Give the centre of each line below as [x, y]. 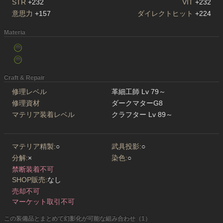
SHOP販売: [30, 180]
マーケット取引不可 [43, 202]
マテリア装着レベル [43, 115]
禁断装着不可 [33, 169]
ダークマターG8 [137, 103]
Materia [15, 33]
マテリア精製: [34, 147]
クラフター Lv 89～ [142, 115]
